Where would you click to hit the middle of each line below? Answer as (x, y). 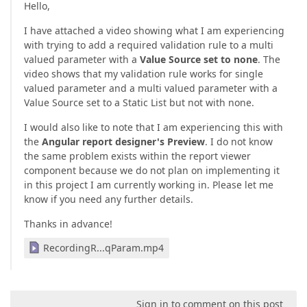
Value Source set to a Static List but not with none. (139, 103)
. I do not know (239, 142)
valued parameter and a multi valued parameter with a (151, 88)
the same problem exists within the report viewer (137, 156)
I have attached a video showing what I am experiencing (154, 31)
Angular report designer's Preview (123, 142)
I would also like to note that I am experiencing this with (153, 127)
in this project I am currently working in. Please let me (149, 185)
